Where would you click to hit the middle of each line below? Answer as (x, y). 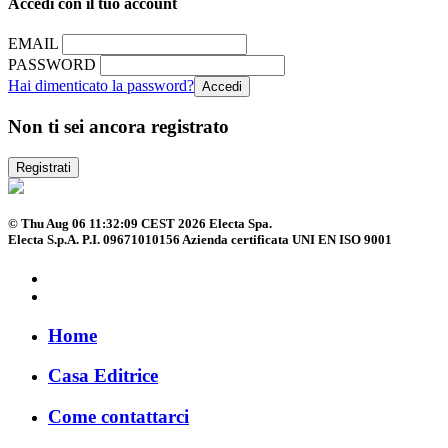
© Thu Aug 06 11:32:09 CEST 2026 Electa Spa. (140, 223)
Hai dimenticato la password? (101, 86)
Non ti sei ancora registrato (118, 126)
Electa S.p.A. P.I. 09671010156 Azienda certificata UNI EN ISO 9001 (200, 239)
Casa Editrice (103, 376)
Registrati (43, 167)
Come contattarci (118, 417)
